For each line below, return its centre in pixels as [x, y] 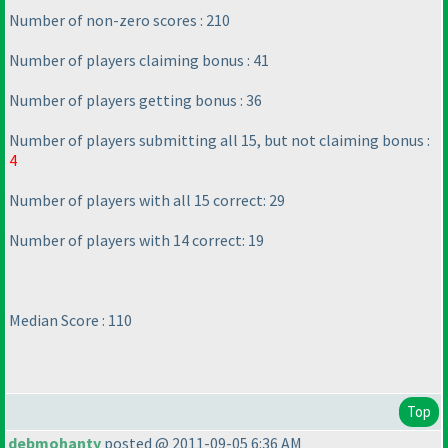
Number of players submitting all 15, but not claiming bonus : [219, 140]
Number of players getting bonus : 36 [135, 100]
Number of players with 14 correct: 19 [136, 240]
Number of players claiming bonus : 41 [139, 60]
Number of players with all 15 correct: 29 [147, 200]
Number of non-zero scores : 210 [119, 20]
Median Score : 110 [70, 320]
